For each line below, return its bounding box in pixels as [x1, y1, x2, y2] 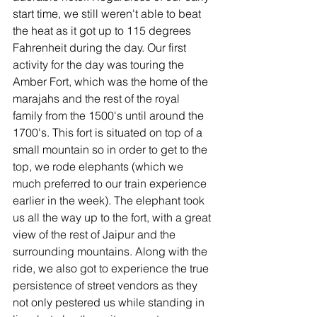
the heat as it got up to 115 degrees [13, 23, 194, 38]
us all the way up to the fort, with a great [13, 210, 214, 224]
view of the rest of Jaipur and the [13, 227, 178, 241]
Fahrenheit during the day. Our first [13, 40, 189, 54]
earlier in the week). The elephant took [13, 193, 207, 207]
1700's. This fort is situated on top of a [13, 125, 205, 139]
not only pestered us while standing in [13, 295, 207, 309]
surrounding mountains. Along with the [13, 244, 210, 258]
